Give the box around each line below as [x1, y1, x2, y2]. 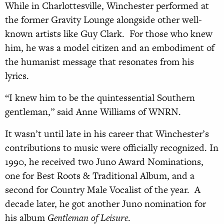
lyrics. [5, 69, 29, 83]
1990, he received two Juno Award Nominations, [5, 155, 203, 169]
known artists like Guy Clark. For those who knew [5, 27, 212, 41]
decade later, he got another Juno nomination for [5, 197, 206, 211]
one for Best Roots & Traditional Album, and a [5, 169, 194, 183]
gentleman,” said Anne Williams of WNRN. [5, 105, 181, 119]
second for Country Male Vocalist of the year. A [5, 183, 200, 197]
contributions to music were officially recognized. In [5, 141, 218, 155]
